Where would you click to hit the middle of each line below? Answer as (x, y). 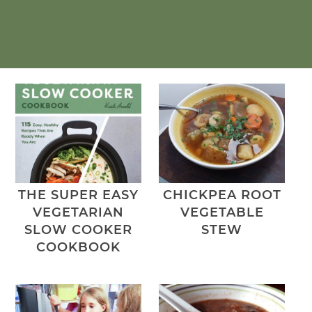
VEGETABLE (222, 212)
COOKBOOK (78, 247)
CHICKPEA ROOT (222, 195)
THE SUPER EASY (78, 195)
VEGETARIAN (78, 212)
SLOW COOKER (78, 229)
